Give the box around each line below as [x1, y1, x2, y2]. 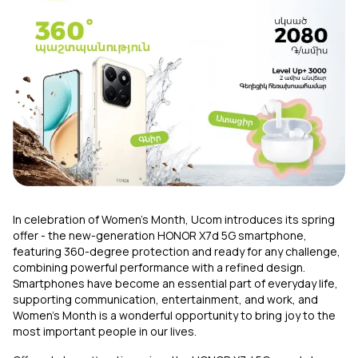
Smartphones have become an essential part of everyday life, [13, 276, 338, 292]
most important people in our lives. [13, 324, 197, 340]
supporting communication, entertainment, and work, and [13, 292, 318, 308]
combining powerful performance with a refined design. [13, 260, 305, 276]
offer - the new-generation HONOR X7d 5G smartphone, [13, 228, 307, 244]
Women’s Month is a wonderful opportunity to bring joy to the [13, 308, 336, 324]
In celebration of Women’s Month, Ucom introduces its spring [13, 212, 335, 228]
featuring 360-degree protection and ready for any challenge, [13, 244, 340, 260]
